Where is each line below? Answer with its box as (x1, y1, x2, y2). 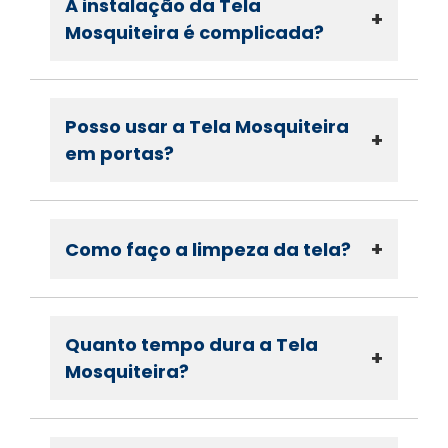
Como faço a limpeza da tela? (65, 236, 351, 262)
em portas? (65, 141, 174, 167)
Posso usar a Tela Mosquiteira (65, 114, 349, 140)
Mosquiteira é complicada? (65, 20, 324, 46)
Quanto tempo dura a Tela (65, 332, 318, 358)
